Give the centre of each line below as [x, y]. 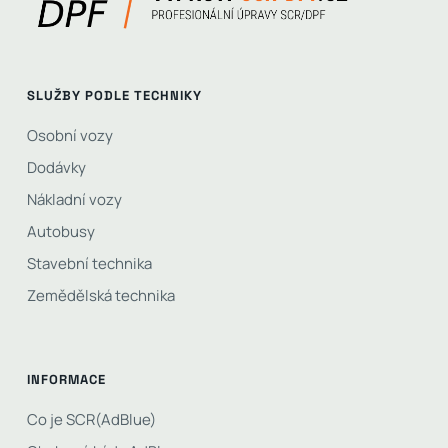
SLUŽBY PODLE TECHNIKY [114, 95]
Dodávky [56, 167]
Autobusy [60, 231]
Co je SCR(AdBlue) [91, 419]
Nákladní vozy [74, 199]
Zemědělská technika [100, 295]
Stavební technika [89, 263]
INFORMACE [66, 379]
